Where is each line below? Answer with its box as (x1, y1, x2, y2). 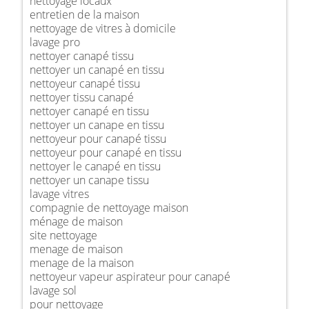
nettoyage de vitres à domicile (30, 20, 176, 36)
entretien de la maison (30, 6, 139, 22)
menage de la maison (30, 255, 134, 270)
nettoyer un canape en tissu (30, 117, 164, 132)
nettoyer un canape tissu (30, 172, 149, 188)
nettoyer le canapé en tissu (30, 158, 161, 174)
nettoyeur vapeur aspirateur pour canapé (30, 268, 230, 284)
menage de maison (30, 241, 123, 257)
